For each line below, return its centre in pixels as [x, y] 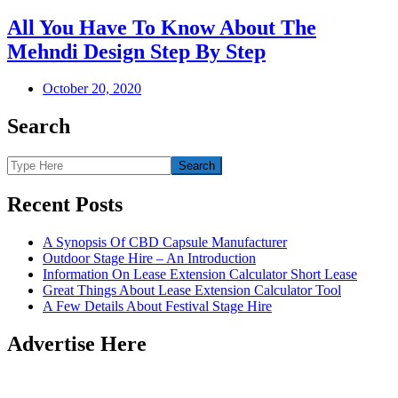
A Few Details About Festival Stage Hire [157, 306]
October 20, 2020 [92, 89]
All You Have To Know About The [162, 27]
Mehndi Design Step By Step [136, 51]
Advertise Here [77, 343]
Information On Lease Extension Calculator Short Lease [200, 275]
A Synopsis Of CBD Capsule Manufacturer [165, 243]
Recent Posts [65, 205]
